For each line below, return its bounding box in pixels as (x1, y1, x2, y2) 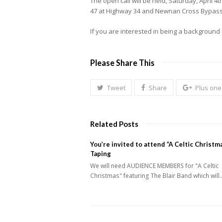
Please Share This (90, 58, 155, 67)
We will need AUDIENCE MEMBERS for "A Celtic (90, 162, 219, 170)
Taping (90, 150, 111, 158)
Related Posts (90, 119, 138, 129)
